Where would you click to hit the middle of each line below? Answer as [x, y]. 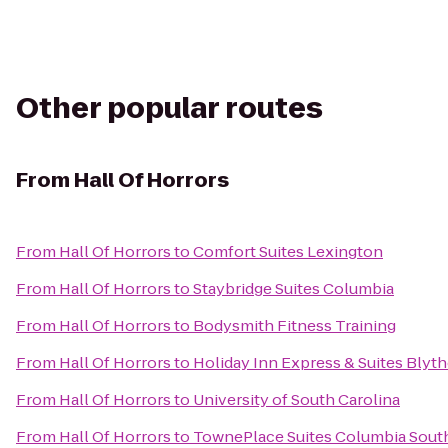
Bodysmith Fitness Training [294, 325]
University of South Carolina [296, 399]
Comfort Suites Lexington [288, 251]
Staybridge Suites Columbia [293, 288]
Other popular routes [169, 108]
